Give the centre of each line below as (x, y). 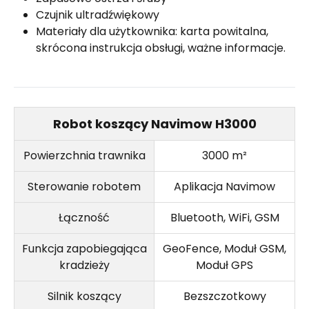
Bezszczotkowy (225, 296)
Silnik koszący (84, 296)
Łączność (84, 218)
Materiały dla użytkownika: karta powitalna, (152, 31)
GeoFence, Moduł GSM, (225, 249)
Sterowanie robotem (84, 187)
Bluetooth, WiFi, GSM (225, 218)
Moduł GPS (225, 265)
